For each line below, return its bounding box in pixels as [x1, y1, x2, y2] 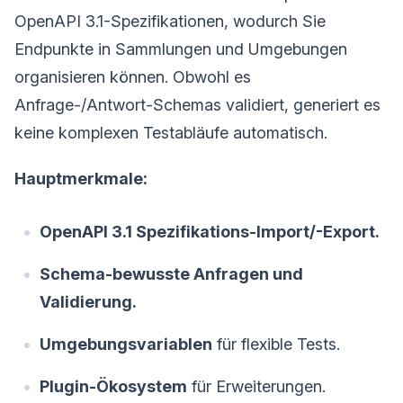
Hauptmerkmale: [14, 169, 148, 189]
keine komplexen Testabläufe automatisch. [14, 123, 327, 143]
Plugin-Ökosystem [40, 377, 187, 397]
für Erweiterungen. [187, 377, 326, 397]
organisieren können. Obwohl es [14, 67, 251, 87]
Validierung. [40, 292, 137, 312]
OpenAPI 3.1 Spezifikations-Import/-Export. [40, 222, 380, 242]
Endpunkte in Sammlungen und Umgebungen [14, 40, 347, 59]
